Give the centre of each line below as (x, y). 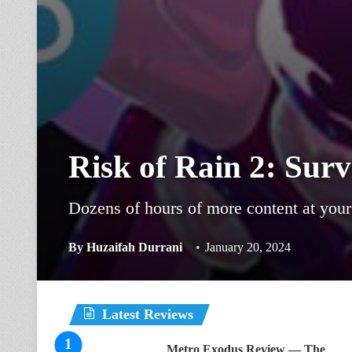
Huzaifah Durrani (134, 247)
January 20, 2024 (248, 247)
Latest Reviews (148, 314)
